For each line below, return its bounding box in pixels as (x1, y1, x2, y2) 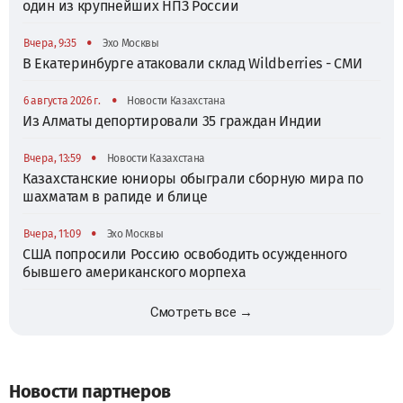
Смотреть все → (150, 303, 253, 320)
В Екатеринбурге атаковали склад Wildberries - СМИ (22, 54, 363, 72)
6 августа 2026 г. (23, 94, 101, 107)
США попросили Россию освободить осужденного (22, 245, 348, 263)
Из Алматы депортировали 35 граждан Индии (22, 112, 323, 130)
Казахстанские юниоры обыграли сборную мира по (22, 169, 363, 187)
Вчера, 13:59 (23, 151, 81, 165)
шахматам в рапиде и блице (22, 187, 208, 205)
